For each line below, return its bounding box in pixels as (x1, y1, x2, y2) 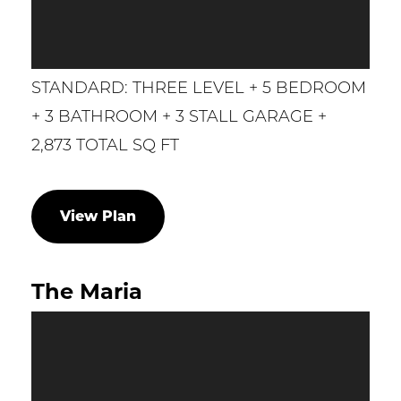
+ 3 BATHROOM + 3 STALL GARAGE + (31, 108, 327, 126)
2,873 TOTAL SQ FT (31, 137, 179, 155)
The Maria (31, 277, 142, 304)
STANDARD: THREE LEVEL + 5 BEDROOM (31, 80, 366, 98)
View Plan (60, 207, 136, 225)
